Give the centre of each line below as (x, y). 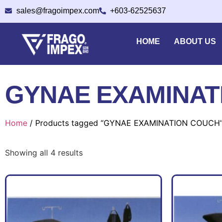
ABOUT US (195, 41)
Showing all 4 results (44, 153)
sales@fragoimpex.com (57, 11)
